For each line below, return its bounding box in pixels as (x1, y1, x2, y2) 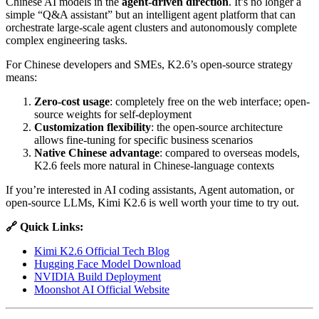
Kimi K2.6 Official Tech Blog (34, 244, 169, 257)
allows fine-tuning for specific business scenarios (34, 133, 253, 146)
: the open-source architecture (151, 120, 283, 133)
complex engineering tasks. (6, 33, 127, 46)
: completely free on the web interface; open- (110, 95, 310, 108)
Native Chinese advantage (34, 146, 159, 159)
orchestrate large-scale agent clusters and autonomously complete (6, 21, 297, 33)
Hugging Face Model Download (34, 257, 181, 270)
